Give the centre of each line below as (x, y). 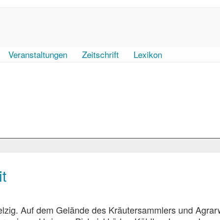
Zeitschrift (100, 54)
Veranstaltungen (38, 54)
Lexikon (148, 54)
